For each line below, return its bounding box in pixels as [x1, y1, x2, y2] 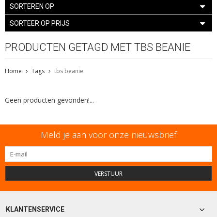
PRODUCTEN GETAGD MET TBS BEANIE [5, 41, 190, 53]
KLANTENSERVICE [6, 205, 64, 213]
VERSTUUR [94, 169, 123, 178]
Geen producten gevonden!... [5, 95, 94, 105]
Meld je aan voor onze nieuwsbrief [41, 128, 176, 140]
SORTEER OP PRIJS [10, 19, 70, 27]
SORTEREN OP [10, 2, 54, 10]
